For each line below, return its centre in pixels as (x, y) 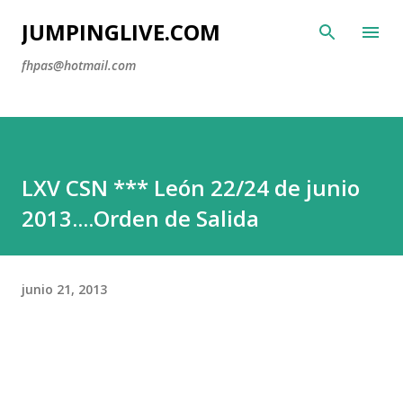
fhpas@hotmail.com (79, 65)
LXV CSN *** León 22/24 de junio (191, 188)
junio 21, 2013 (64, 289)
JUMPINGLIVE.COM (121, 32)
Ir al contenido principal (201, 22)
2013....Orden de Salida (140, 218)
